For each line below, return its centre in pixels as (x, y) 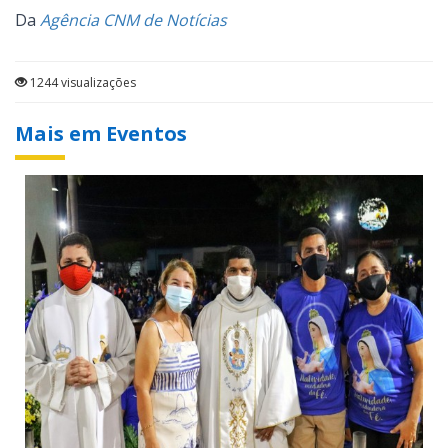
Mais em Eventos (101, 134)
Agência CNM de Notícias (133, 20)
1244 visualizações (81, 83)
